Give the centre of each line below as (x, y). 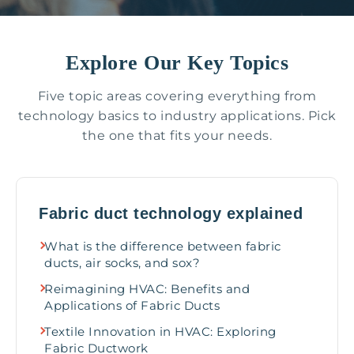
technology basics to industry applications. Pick (177, 116)
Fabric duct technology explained (171, 213)
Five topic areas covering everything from (177, 96)
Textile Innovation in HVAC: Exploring (160, 331)
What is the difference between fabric (163, 246)
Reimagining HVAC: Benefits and (147, 289)
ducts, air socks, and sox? (122, 263)
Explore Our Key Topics (177, 63)
